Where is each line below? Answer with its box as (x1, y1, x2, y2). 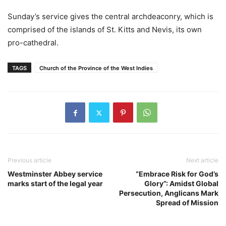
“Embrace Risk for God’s (136, 169, 218, 179)
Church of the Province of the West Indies (39, 65, 153, 72)
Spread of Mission (156, 198, 218, 207)
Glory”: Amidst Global (144, 179, 218, 188)
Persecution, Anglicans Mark (119, 189, 218, 198)
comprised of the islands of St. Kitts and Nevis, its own (8, 25, 202, 35)
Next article (186, 156, 218, 164)
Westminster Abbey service (8, 169, 102, 179)
